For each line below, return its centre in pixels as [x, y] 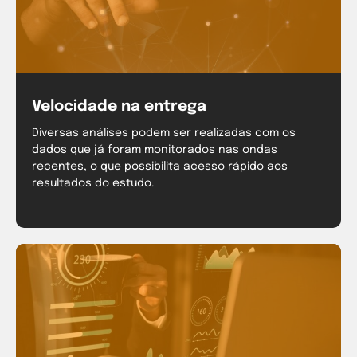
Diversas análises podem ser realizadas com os [164, 133]
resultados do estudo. [93, 184]
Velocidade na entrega [119, 107]
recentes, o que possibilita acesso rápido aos [160, 167]
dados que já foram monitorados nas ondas [155, 150]
